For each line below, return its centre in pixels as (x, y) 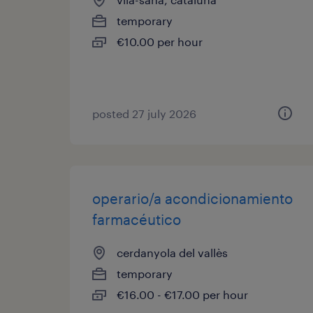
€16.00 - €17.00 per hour (182, 294)
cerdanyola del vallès (172, 253)
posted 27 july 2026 (144, 114)
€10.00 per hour (160, 42)
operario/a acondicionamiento (192, 198)
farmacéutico (137, 219)
